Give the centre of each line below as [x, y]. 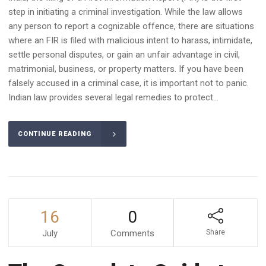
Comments [132, 233]
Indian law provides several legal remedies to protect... [113, 97]
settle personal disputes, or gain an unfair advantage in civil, [124, 54]
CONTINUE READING [55, 134]
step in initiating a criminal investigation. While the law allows [126, 12]
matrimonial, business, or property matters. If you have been [126, 69]
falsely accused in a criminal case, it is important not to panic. [129, 83]
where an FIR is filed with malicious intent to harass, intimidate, [130, 40]
